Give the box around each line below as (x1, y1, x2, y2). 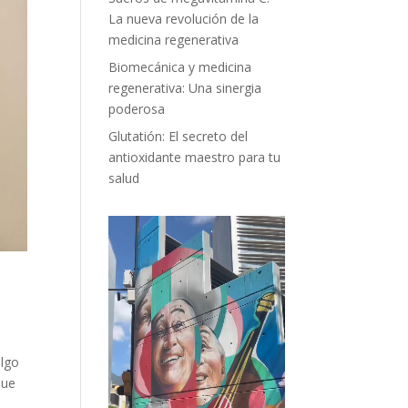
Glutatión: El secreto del (108, 127, 249, 146)
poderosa (108, 100, 166, 118)
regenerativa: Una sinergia (108, 79, 262, 97)
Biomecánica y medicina (108, 58, 252, 76)
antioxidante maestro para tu (108, 148, 281, 167)
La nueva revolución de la (108, 10, 260, 28)
